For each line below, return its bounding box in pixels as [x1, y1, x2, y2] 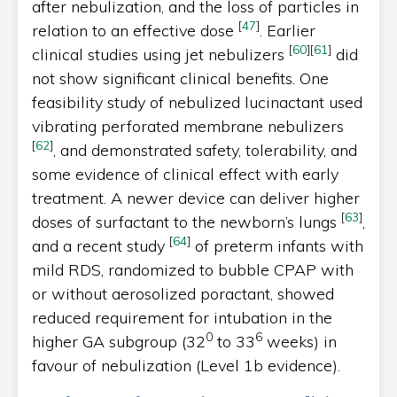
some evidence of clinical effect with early [32, 163, 339, 184]
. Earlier [260, 19, 315, 41]
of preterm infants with [191, 235, 363, 256]
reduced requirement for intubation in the [32, 307, 332, 328]
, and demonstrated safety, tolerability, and [53, 139, 357, 160]
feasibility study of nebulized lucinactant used [32, 91, 362, 113]
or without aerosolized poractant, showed [32, 283, 334, 304]
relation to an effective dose [32, 19, 238, 41]
